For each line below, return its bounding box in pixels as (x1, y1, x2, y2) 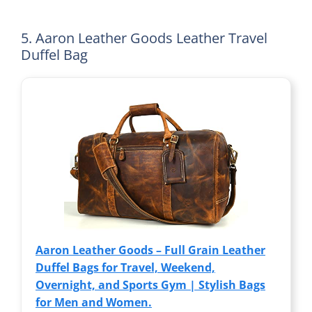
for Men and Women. (36, 294, 152, 310)
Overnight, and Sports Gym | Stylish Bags (36, 276, 265, 292)
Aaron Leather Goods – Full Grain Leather (36, 242, 265, 258)
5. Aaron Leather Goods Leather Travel (21, 28, 267, 47)
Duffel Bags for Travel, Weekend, (36, 259, 215, 275)
